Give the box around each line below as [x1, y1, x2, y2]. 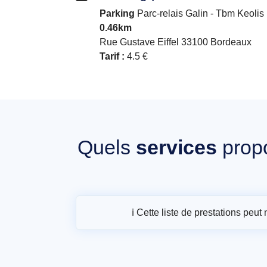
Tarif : [100, 51, 125, 62]
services [136, 136, 217, 159]
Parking [100, 8, 135, 19]
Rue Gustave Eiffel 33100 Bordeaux [100, 37, 252, 48]
